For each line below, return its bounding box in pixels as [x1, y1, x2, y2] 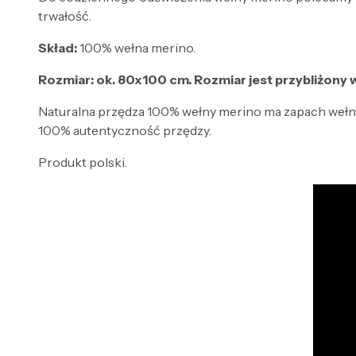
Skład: [38, 40, 77, 56]
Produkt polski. [38, 154, 132, 170]
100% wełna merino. [77, 40, 195, 56]
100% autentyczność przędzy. [38, 122, 211, 138]
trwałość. [38, 8, 91, 24]
